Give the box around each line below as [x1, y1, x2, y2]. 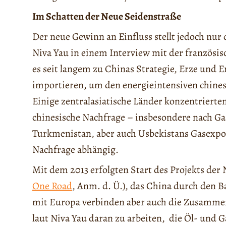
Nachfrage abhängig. [32, 143, 119, 157]
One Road [32, 179, 72, 193]
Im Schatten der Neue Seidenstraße [32, 10, 181, 24]
